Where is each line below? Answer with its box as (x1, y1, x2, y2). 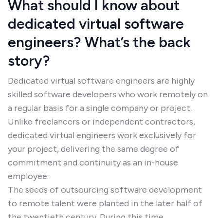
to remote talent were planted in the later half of (8, 198, 202, 209)
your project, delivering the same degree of (8, 144, 179, 154)
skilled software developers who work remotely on (8, 89, 208, 100)
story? (8, 52, 50, 70)
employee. (8, 171, 49, 182)
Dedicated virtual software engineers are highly (8, 75, 195, 86)
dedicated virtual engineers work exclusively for (8, 130, 196, 141)
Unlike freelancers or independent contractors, (8, 116, 195, 127)
